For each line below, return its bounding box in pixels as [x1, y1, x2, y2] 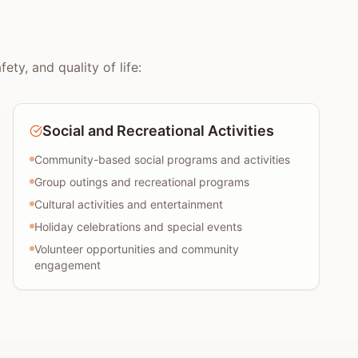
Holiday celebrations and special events [34, 220, 242, 233]
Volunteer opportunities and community [34, 242, 239, 256]
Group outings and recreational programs [34, 175, 249, 189]
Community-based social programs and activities [34, 153, 290, 166]
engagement [34, 258, 101, 272]
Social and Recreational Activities [42, 122, 274, 139]
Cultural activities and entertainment [34, 197, 223, 211]
